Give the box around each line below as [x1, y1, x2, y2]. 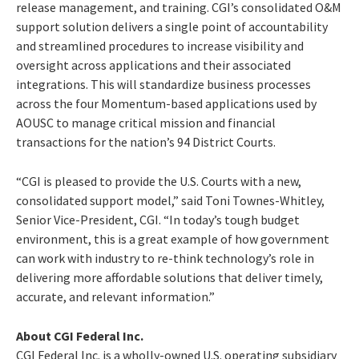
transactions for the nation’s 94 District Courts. [16, 133, 276, 150]
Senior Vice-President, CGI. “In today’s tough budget [16, 211, 300, 228]
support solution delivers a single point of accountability [16, 18, 328, 34]
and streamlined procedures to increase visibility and [16, 37, 304, 54]
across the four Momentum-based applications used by [16, 95, 317, 111]
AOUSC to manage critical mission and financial [16, 114, 276, 131]
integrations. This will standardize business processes [16, 75, 311, 92]
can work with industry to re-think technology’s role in [16, 249, 314, 266]
